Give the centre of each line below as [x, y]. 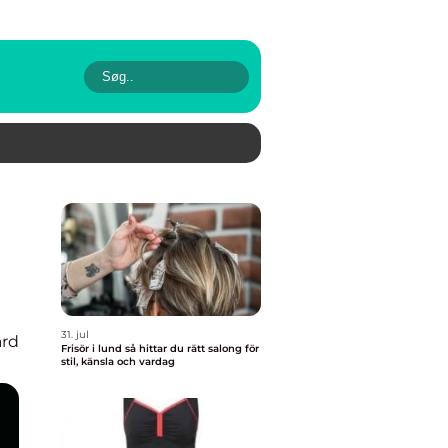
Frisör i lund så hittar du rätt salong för [93, 348]
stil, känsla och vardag [118, 361]
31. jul [75, 334]
